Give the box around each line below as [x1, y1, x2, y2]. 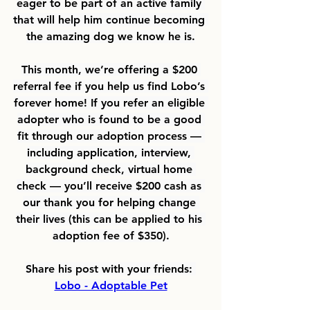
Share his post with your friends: [26, 262, 196, 275]
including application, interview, [27, 145, 194, 159]
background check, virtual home [26, 162, 196, 176]
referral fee [13, 79, 75, 93]
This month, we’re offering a [21, 62, 172, 76]
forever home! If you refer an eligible [13, 95, 208, 109]
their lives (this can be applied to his [16, 212, 206, 226]
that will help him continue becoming [13, 12, 208, 26]
